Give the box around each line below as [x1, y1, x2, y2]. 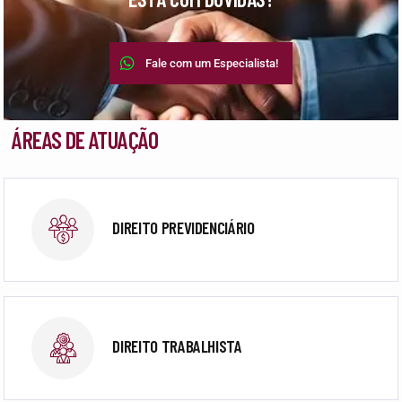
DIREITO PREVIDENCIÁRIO [112, 217, 255, 239]
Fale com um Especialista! [145, 56, 278, 70]
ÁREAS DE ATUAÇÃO [12, 125, 159, 153]
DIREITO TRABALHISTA [112, 336, 242, 357]
